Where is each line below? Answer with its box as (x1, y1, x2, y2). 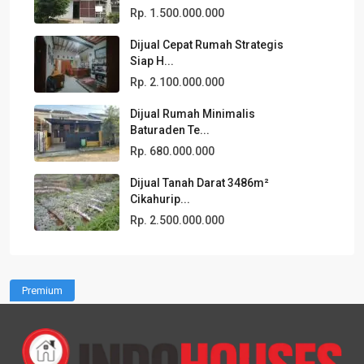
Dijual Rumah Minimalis (130, 106, 255, 120)
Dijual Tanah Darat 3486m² (130, 175, 269, 189)
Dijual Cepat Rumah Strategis (130, 37, 284, 51)
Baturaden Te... (130, 123, 210, 136)
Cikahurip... (130, 192, 190, 206)
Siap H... (130, 54, 174, 67)
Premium (22, 284, 63, 297)
